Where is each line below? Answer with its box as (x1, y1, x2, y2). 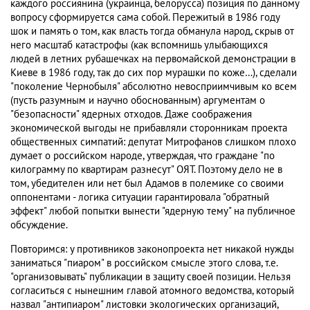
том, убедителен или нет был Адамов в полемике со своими (10, 177, 284, 190)
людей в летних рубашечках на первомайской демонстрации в (10, 53, 295, 66)
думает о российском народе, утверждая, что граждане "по (10, 149, 275, 163)
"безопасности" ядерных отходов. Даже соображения (10, 108, 252, 121)
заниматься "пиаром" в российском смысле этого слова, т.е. (10, 257, 277, 270)
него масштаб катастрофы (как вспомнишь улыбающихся (10, 39, 268, 52)
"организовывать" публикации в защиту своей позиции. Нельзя (10, 271, 291, 284)
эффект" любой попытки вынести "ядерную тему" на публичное (10, 205, 295, 218)
